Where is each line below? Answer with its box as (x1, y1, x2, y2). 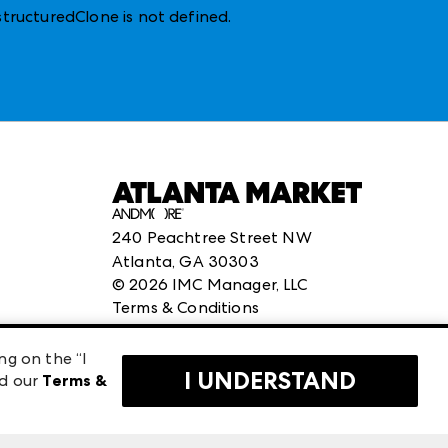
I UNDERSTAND (184, 366, 356, 396)
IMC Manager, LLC (172, 274, 307, 294)
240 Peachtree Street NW (112, 227, 312, 247)
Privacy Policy (112, 321, 215, 341)
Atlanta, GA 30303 (112, 251, 259, 271)
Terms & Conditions (112, 297, 259, 317)
